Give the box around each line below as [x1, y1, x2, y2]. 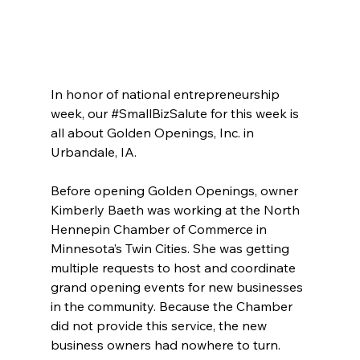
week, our [50, 105, 111, 122]
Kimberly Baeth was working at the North [50, 202, 303, 219]
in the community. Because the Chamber [50, 298, 296, 315]
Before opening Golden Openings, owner [50, 182, 301, 199]
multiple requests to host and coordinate [50, 260, 299, 276]
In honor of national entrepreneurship [50, 86, 283, 103]
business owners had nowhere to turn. [50, 337, 280, 354]
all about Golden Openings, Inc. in [50, 125, 257, 141]
